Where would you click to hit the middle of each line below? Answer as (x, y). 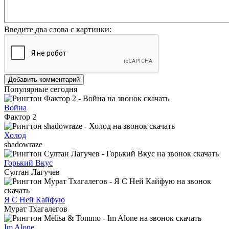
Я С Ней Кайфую (35, 199)
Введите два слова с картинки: (58, 29)
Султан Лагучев (32, 172)
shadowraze (23, 144)
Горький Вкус (28, 163)
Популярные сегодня (41, 89)
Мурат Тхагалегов (36, 209)
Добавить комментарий (44, 79)
